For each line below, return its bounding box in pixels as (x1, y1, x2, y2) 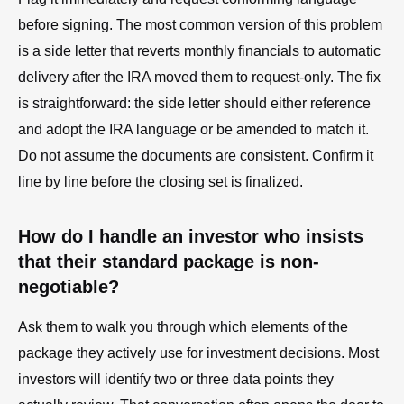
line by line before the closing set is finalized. (18, 173, 303, 189)
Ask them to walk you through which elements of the (18, 318, 348, 335)
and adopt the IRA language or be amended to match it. (18, 121, 369, 137)
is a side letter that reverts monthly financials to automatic (18, 42, 381, 59)
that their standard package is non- (18, 251, 319, 271)
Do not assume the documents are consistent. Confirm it (18, 147, 373, 163)
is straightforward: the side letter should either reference (18, 95, 371, 111)
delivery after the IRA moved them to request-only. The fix (18, 69, 381, 85)
